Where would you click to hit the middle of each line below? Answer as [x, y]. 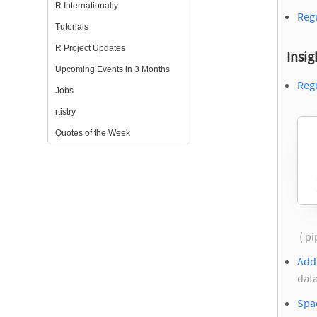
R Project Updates [91, 48]
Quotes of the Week [93, 133]
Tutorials [72, 27]
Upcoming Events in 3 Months [113, 69]
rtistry [66, 112]
